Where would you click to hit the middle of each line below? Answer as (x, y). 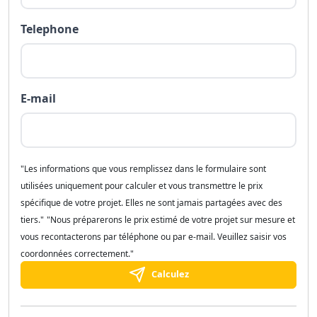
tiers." (32, 219)
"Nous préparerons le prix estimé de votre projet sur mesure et (171, 219)
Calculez (170, 273)
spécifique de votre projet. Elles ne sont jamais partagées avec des (151, 202)
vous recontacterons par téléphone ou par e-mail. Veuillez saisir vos (154, 236)
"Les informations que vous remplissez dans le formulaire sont (143, 168)
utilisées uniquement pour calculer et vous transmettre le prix (142, 185)
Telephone (50, 29)
